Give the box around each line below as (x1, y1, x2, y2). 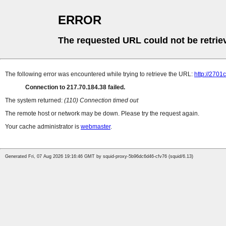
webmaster (81, 123, 110, 131)
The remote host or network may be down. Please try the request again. (5, 110, 199, 118)
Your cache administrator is (5, 123, 81, 131)
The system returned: (5, 97, 64, 104)
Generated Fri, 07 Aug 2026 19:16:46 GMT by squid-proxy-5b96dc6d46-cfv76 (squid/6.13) (5, 154, 193, 159)
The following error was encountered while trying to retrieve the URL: (5, 71, 194, 78)
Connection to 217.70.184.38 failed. (25, 84, 125, 91)
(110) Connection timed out (64, 97, 138, 104)
